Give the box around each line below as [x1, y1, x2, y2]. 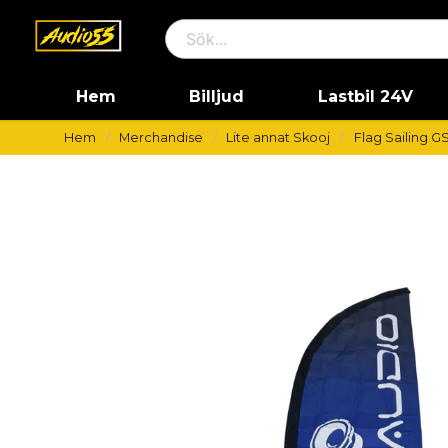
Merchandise [119, 130, 204, 145]
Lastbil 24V [317, 87, 413, 106]
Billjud [189, 87, 245, 106]
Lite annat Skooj [226, 130, 331, 145]
